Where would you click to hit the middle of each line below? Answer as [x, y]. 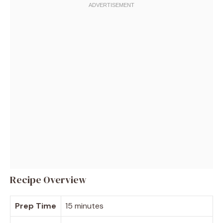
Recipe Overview [48, 179]
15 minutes [84, 206]
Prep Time [36, 206]
